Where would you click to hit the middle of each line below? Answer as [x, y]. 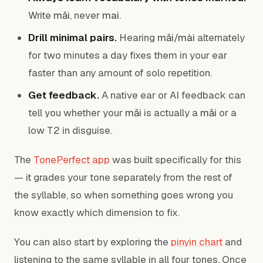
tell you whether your [77, 113]
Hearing [137, 38]
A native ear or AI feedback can [172, 95]
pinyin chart [197, 242]
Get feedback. [64, 95]
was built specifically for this [176, 160]
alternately [220, 38]
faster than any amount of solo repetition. [120, 73]
